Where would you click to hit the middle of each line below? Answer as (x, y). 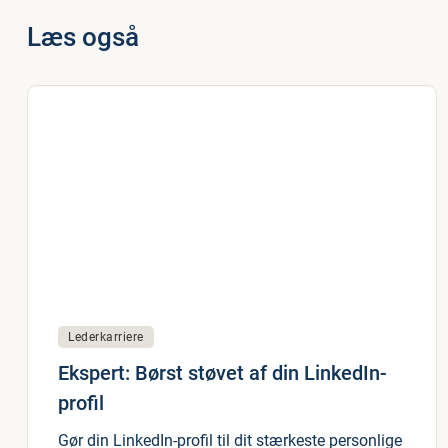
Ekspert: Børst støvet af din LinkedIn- (222, 373)
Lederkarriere (106, 337)
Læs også (83, 37)
